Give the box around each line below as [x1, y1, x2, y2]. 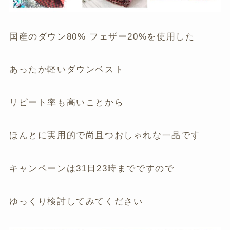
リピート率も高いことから [9, 98, 124, 108]
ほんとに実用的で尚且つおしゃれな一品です [9, 130, 201, 141]
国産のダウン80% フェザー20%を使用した [9, 32, 195, 42]
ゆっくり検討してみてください [9, 196, 143, 206]
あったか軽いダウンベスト [9, 65, 124, 75]
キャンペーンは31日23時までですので [9, 163, 175, 174]
